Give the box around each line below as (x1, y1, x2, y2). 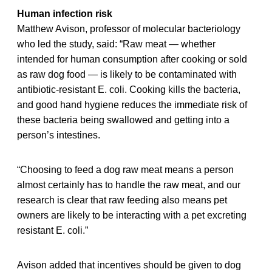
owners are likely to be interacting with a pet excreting (17, 209, 246, 220)
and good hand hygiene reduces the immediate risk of (17, 99, 247, 110)
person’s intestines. (17, 129, 100, 140)
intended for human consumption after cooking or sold (17, 53, 247, 64)
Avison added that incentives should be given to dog (17, 259, 241, 270)
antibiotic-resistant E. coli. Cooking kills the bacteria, (17, 84, 240, 95)
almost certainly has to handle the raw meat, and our (17, 179, 240, 190)
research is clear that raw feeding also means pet (17, 194, 227, 205)
